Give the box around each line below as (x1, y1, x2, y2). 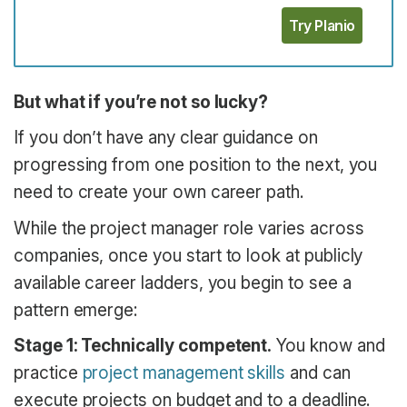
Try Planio (289, 16, 355, 35)
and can (285, 362, 351, 384)
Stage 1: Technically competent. (14, 335, 273, 357)
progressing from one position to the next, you (14, 154, 378, 176)
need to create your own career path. (14, 182, 303, 203)
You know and (272, 335, 385, 357)
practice (14, 362, 83, 384)
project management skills (82, 362, 286, 384)
